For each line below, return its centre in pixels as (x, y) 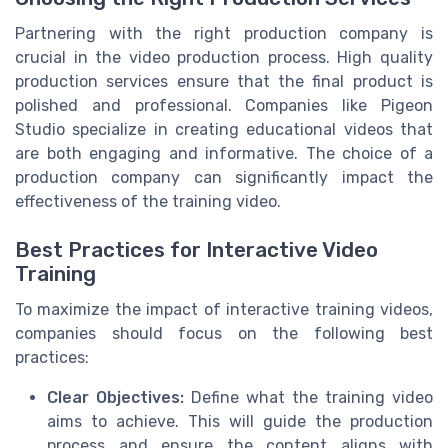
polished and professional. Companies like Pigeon (224, 105)
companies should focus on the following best (224, 333)
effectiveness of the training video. (148, 201)
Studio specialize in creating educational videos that (224, 129)
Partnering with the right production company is (224, 33)
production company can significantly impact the (224, 177)
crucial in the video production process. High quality (224, 57)
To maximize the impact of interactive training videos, (224, 309)
